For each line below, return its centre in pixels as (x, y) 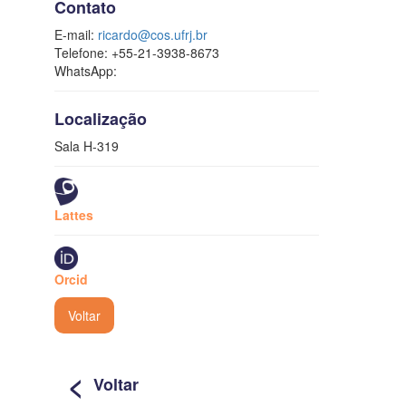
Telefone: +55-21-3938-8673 (137, 52)
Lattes (74, 214)
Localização (101, 118)
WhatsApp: (86, 70)
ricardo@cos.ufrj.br (153, 34)
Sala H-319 (87, 145)
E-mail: (76, 34)
